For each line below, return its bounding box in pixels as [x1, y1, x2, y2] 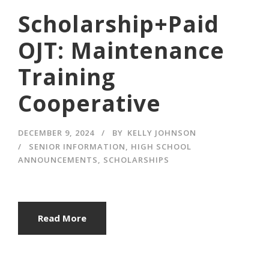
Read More [38, 211, 86, 224]
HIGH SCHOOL [131, 141, 192, 152]
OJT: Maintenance [18, 34, 225, 65]
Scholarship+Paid [18, 8, 219, 39]
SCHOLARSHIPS [103, 154, 169, 165]
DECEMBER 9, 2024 [18, 127, 94, 138]
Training [18, 61, 115, 92]
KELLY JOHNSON [127, 127, 196, 138]
